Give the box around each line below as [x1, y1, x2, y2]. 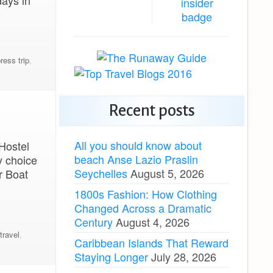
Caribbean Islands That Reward [74, 234, 229, 250]
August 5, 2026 [130, 165, 204, 181]
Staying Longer [74, 248, 148, 264]
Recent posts [108, 101, 195, 119]
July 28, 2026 [151, 248, 216, 264]
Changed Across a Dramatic [74, 199, 211, 216]
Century [74, 213, 113, 230]
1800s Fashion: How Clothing [74, 185, 217, 202]
